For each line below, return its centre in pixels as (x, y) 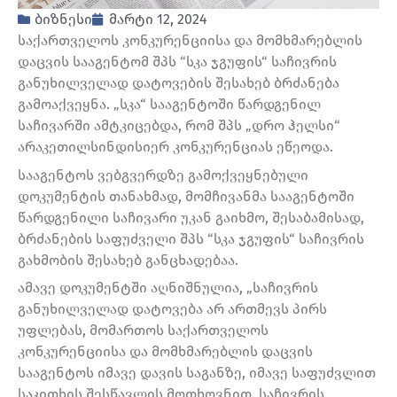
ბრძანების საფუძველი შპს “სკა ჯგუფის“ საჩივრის (191, 238)
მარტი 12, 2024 (158, 19)
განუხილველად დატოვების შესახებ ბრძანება (179, 83)
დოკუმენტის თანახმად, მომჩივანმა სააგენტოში (186, 196)
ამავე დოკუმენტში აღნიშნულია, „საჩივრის (168, 288)
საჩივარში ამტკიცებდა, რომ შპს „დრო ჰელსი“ (179, 126)
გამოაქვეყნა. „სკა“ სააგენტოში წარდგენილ (169, 105)
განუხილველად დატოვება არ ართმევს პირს (172, 309)
